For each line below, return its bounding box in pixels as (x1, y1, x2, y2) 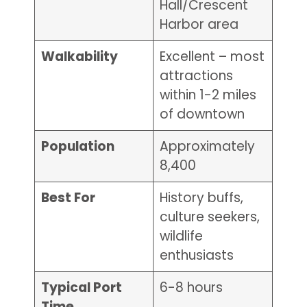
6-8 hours (160, 278, 223, 297)
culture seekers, (160, 208, 260, 227)
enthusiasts (160, 246, 234, 265)
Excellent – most (160, 47, 265, 66)
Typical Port (41, 278, 123, 297)
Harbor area (160, 15, 239, 34)
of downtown (160, 105, 245, 124)
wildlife (160, 227, 204, 246)
